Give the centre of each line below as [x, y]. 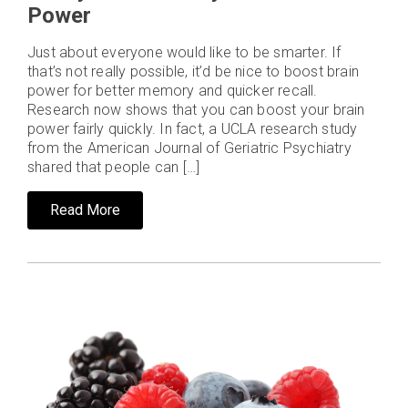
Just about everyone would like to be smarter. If [184, 52]
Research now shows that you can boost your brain [196, 110]
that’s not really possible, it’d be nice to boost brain [194, 71]
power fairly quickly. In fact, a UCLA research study [193, 129]
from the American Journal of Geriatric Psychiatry [189, 148]
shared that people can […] [114, 167]
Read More [85, 210]
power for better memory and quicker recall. [173, 91]
